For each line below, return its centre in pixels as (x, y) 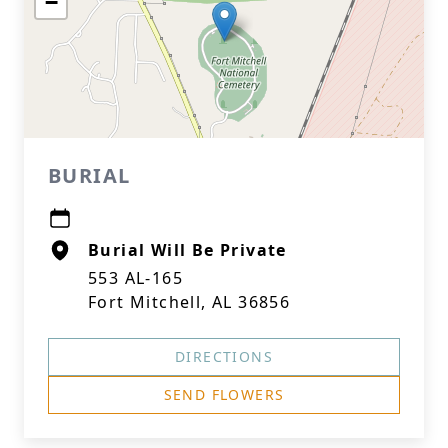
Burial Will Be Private (187, 250)
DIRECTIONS (224, 356)
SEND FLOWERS (224, 394)
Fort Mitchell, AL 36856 (189, 302)
